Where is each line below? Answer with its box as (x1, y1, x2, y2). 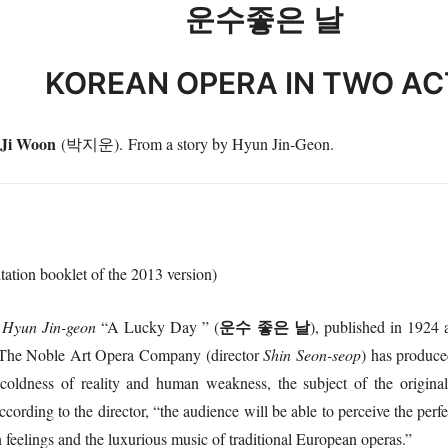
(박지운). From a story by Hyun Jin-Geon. (61, 133, 334, 154)
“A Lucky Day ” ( (101, 316, 220, 337)
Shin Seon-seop (263, 344, 361, 365)
